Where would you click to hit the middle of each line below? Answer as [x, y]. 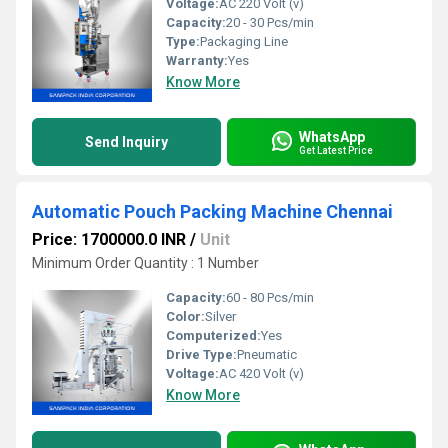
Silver [220, 316]
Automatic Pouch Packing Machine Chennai [212, 211]
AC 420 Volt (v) [261, 373]
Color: [185, 316]
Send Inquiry [126, 142]
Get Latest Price [336, 150]
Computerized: [213, 335]
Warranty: [197, 60]
